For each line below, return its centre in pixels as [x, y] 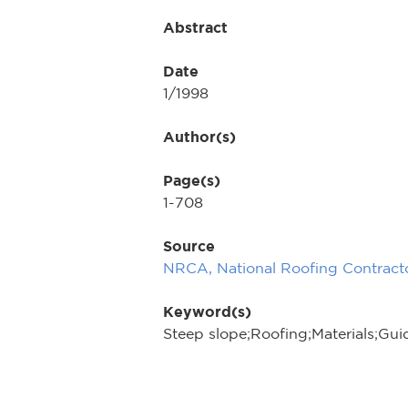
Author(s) [199, 137]
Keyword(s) [207, 311]
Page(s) [192, 180]
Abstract [195, 27]
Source [189, 246]
